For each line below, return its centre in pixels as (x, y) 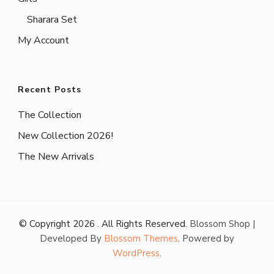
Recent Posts (50, 90)
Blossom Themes (141, 239)
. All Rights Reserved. (143, 224)
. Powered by (206, 239)
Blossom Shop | (222, 224)
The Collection (50, 115)
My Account (43, 41)
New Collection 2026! (65, 136)
